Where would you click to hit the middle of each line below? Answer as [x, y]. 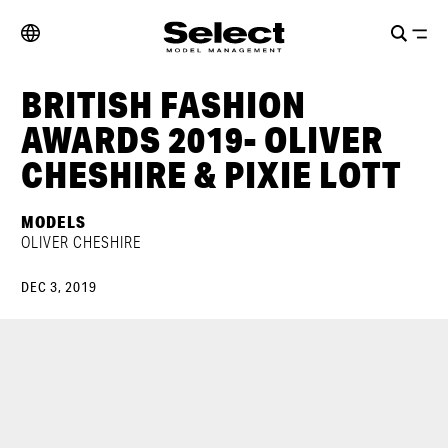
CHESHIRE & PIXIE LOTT [211, 174]
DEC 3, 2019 [59, 287]
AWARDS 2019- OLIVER [202, 139]
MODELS [53, 221]
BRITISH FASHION [163, 104]
